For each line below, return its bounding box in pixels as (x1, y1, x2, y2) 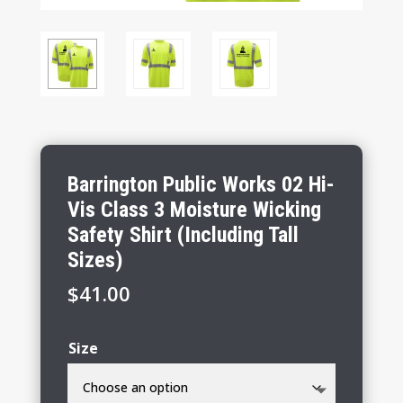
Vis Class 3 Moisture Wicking (67, 196, 321, 222)
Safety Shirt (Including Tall (67, 221, 299, 247)
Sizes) (67, 246, 123, 273)
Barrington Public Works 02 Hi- (67, 171, 335, 197)
